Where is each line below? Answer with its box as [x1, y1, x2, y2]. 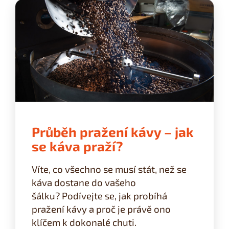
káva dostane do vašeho [32, 176, 136, 188]
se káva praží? [32, 138, 123, 154]
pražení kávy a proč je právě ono [32, 202, 171, 215]
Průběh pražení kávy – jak [32, 124, 194, 140]
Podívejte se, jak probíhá [62, 189, 167, 201]
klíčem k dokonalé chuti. [32, 216, 136, 228]
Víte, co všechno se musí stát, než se [32, 163, 187, 175]
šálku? [32, 189, 62, 201]
